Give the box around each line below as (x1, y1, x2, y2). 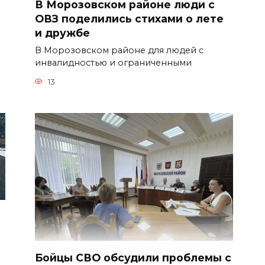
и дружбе (35, 27, 90, 39)
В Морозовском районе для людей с (35, 45, 203, 56)
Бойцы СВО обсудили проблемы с (35, 251, 231, 264)
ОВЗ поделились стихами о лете (35, 12, 224, 25)
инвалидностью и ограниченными (35, 57, 192, 69)
